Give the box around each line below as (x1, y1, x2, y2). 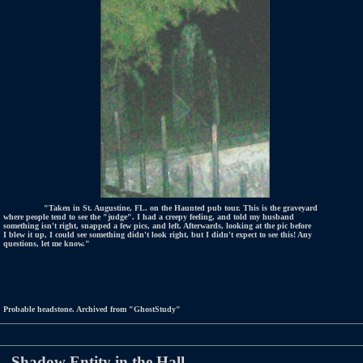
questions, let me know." (3, 239, 90, 248)
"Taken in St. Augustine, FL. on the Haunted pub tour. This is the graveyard (44, 203, 318, 212)
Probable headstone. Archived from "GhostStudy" (3, 305, 181, 314)
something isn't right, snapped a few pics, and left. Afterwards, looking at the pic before (3, 221, 311, 230)
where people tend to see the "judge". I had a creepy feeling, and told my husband (3, 212, 294, 221)
